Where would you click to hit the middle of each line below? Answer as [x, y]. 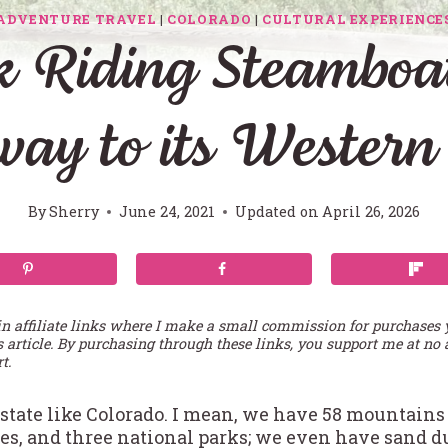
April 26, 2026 [371, 212]
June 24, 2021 [167, 212]
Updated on [277, 212]
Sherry [74, 212]
